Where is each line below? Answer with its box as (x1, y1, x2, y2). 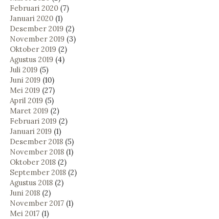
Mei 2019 (10, 85, 40, 95)
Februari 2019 (10, 116, 57, 126)
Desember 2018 (10, 136, 63, 146)
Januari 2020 (10, 13, 53, 23)
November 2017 (10, 198, 64, 208)
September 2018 (10, 167, 66, 177)
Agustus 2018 (10, 177, 53, 187)
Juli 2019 (10, 65, 38, 74)
